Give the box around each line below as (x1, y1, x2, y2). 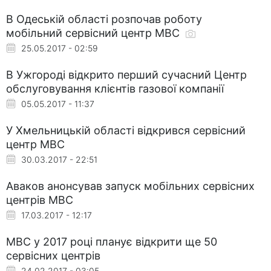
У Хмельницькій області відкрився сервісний (6, 123, 246, 137)
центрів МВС (6, 193, 73, 206)
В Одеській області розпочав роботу (6, 12, 202, 25)
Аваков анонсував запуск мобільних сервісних (6, 179, 255, 192)
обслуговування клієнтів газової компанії (6, 82, 224, 95)
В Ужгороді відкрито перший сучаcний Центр (6, 68, 247, 81)
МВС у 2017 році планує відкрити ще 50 (6, 235, 217, 248)
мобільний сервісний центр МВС (6, 26, 183, 39)
